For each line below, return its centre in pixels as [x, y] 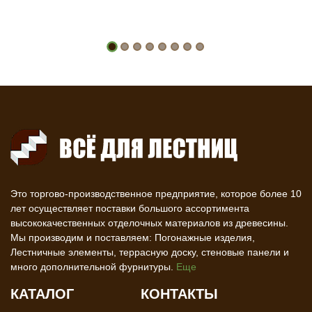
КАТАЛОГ [42, 294]
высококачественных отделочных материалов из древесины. [149, 223]
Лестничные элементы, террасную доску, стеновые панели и [150, 252]
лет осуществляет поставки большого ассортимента [130, 208]
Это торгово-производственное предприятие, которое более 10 [156, 194]
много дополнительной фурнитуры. [93, 267]
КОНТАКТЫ [179, 294]
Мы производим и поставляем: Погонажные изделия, [133, 237]
